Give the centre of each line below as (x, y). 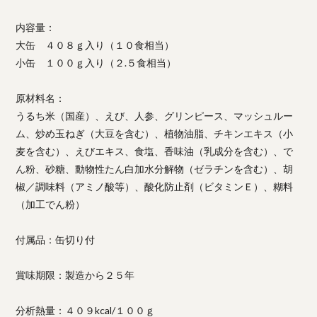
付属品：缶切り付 (56, 239)
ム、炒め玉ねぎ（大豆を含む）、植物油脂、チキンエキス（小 (155, 133)
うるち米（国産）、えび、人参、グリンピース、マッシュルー (155, 115)
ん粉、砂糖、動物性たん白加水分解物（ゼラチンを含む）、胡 (155, 168)
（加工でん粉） (51, 204)
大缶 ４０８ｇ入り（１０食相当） (95, 45)
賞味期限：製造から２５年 (75, 275)
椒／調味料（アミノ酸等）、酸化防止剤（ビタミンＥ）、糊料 (155, 186)
